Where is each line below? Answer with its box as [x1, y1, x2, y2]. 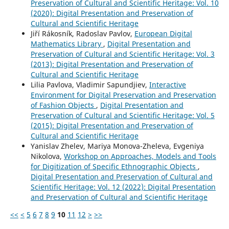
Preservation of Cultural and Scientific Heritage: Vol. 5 [30, 110, 215, 120]
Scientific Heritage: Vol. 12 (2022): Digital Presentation [30, 181, 216, 192]
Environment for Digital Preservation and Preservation [30, 89, 216, 100]
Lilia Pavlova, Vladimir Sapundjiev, [30, 79, 149, 89]
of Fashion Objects [30, 100, 96, 110]
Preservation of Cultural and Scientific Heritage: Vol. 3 [30, 49, 215, 59]
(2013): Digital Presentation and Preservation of [30, 59, 193, 69]
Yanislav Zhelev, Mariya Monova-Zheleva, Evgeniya [30, 141, 204, 151]
